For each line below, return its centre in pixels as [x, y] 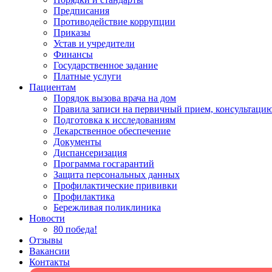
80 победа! [75, 229]
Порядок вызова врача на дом [115, 98]
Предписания [81, 11]
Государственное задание [106, 65]
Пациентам [53, 87]
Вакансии [49, 251]
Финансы [73, 54]
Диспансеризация [90, 153]
